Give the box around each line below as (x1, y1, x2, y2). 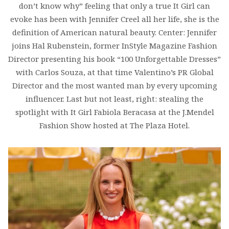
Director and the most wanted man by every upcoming (12, 80, 217, 90)
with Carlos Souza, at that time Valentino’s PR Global (15, 66, 214, 77)
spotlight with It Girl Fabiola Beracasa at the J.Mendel (15, 106, 214, 117)
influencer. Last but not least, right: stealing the (26, 93, 203, 104)
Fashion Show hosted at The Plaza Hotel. (39, 120, 190, 130)
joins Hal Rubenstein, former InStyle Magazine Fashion (12, 40, 217, 51)
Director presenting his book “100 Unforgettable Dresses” (8, 53, 221, 64)
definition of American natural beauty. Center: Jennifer (12, 27, 217, 37)
